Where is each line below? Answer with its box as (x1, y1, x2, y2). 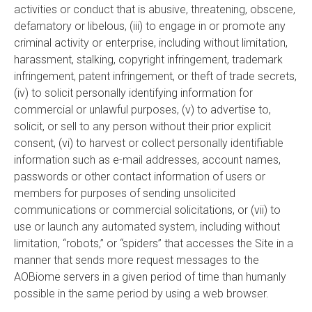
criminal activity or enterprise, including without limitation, (14, 36, 288, 49)
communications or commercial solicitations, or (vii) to (14, 203, 281, 217)
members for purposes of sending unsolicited (14, 187, 235, 200)
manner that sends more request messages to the (14, 253, 259, 267)
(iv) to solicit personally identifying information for (14, 86, 253, 100)
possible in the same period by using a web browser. (14, 287, 269, 300)
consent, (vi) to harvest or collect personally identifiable (14, 136, 283, 150)
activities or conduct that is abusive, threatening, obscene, (14, 3, 295, 16)
